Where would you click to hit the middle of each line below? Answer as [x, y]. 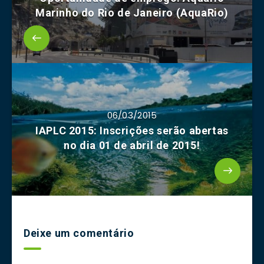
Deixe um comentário [79, 233]
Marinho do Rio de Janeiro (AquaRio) [132, 13]
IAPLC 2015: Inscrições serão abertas [132, 131]
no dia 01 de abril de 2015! [132, 146]
